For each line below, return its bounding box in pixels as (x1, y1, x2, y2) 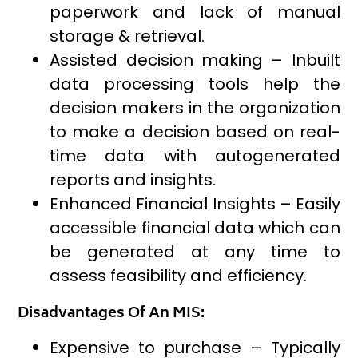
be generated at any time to (50, 241, 340, 264)
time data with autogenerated (50, 145, 340, 168)
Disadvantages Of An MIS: (18, 301, 205, 328)
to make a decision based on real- (50, 121, 340, 144)
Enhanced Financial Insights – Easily (50, 193, 340, 216)
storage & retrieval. (50, 25, 205, 48)
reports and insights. (50, 169, 217, 192)
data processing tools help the (50, 73, 340, 96)
